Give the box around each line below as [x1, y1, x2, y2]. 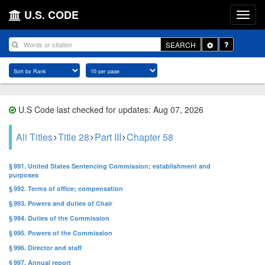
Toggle [212, 38, 234, 49]
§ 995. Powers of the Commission [9, 228, 112, 237]
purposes [9, 170, 38, 179]
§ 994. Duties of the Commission [9, 214, 109, 222]
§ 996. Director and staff [9, 243, 82, 252]
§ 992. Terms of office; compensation [9, 184, 123, 193]
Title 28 [58, 130, 89, 144]
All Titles [16, 130, 53, 144]
